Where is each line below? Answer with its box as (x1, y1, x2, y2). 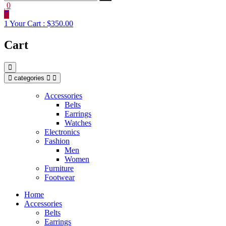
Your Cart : (10, 19, 45, 28)
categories (14, 74, 44, 82)
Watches (65, 118, 91, 127)
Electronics (44, 127, 80, 136)
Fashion (44, 136, 70, 145)
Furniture (44, 163, 74, 173)
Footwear (44, 173, 75, 182)
